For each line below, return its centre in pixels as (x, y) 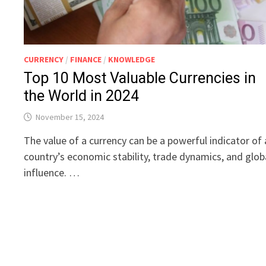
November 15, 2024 (70, 117)
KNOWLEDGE (132, 60)
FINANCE (86, 60)
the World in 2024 (82, 96)
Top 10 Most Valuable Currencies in (140, 78)
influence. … (52, 173)
